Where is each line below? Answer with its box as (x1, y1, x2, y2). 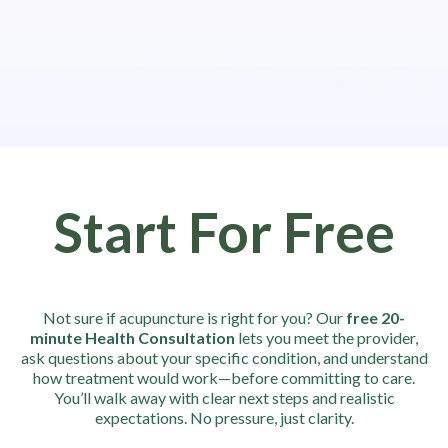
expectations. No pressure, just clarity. (94, 408, 354, 428)
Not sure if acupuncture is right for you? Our (43, 308, 346, 328)
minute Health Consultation (30, 328, 235, 348)
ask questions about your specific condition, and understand (20, 348, 428, 368)
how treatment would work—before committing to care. (33, 368, 415, 388)
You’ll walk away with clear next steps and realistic (53, 388, 395, 408)
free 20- (346, 308, 405, 328)
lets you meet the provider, (235, 328, 418, 348)
